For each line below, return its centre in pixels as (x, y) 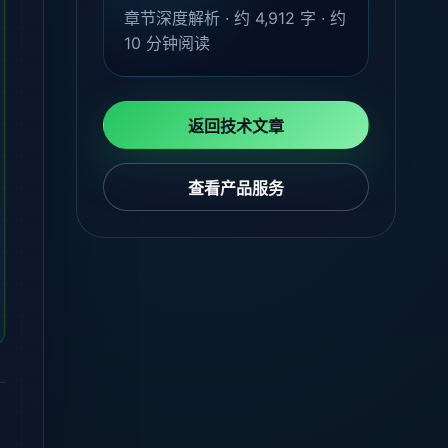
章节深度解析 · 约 (189, 18)
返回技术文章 (236, 126)
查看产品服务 (236, 188)
